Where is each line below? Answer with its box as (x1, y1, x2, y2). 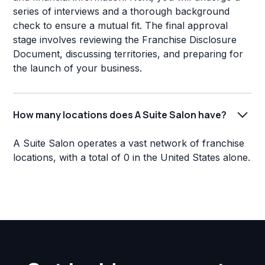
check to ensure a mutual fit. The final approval (13, 20, 228, 32)
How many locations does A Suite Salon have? (13, 108, 227, 121)
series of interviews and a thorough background (13, 5, 230, 18)
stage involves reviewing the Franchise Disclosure (13, 34, 237, 46)
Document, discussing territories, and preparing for (13, 48, 244, 60)
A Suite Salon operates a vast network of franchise (13, 137, 245, 150)
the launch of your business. (13, 62, 143, 75)
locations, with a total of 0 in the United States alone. (13, 151, 251, 164)
